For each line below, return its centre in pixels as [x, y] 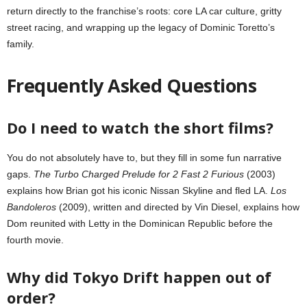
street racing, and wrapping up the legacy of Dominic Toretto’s [141, 27]
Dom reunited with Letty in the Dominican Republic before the [140, 223]
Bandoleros [32, 207]
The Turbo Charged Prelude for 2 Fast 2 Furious [139, 174]
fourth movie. [35, 240]
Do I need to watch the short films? [140, 127]
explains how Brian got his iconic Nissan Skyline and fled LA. [139, 190]
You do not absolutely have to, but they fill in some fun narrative [144, 157]
